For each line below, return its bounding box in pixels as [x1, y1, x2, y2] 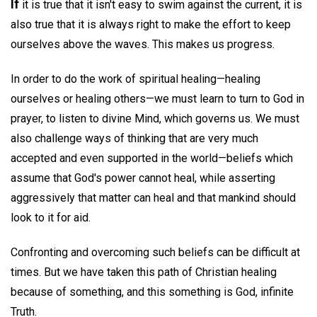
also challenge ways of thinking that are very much [11, 131, 258, 145]
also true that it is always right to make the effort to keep [11, 18, 291, 31]
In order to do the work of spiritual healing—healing [11, 71, 260, 86]
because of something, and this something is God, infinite [11, 284, 294, 299]
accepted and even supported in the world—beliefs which [11, 151, 293, 165]
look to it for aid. [11, 210, 91, 224]
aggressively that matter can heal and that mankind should [11, 190, 296, 204]
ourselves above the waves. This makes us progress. [11, 38, 275, 51]
